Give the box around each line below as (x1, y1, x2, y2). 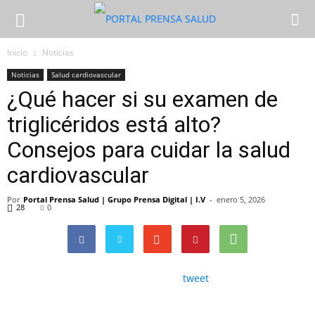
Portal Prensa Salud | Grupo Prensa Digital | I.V (23, 194, 205, 205)
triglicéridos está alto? (7, 111, 221, 138)
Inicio (7, 46, 27, 58)
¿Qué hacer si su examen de (7, 86, 278, 112)
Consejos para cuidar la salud (7, 136, 290, 163)
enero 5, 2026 (217, 194, 265, 205)
